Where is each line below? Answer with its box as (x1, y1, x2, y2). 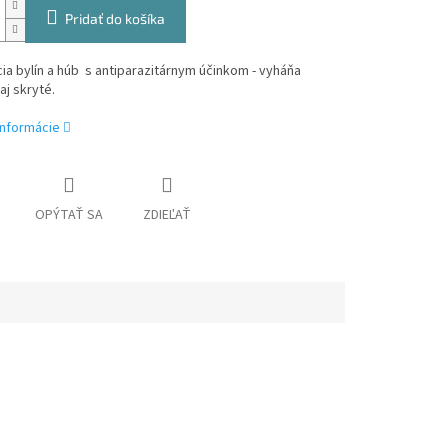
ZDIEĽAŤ (142, 205, 191, 226)
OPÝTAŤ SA (34, 205, 103, 226)
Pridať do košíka (64, 10, 165, 28)
